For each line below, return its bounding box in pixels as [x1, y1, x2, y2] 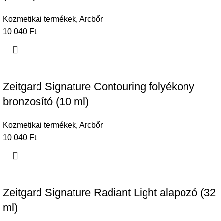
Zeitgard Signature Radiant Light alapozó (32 [3, 186, 216, 199]
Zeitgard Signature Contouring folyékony [3, 80, 194, 93]
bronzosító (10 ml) [3, 95, 89, 108]
